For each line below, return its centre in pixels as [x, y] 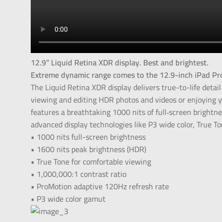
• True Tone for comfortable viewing [91, 162]
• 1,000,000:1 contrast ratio [79, 174]
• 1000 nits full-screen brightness [88, 137]
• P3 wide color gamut [68, 199]
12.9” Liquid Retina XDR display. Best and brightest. [120, 63]
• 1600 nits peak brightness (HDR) [89, 149]
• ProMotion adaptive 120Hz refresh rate [100, 187]
